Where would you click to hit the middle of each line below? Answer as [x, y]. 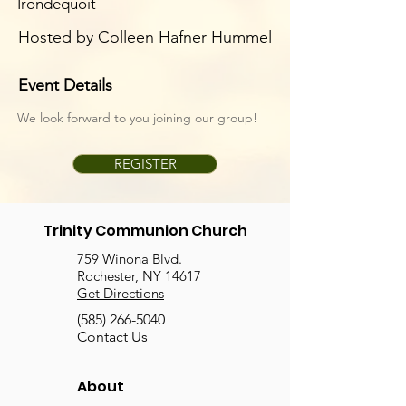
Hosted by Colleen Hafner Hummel [145, 37]
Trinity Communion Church [145, 231]
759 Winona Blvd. [130, 259]
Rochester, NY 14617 [139, 276]
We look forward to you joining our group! [137, 118]
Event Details [65, 85]
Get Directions [121, 293]
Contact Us [112, 337]
